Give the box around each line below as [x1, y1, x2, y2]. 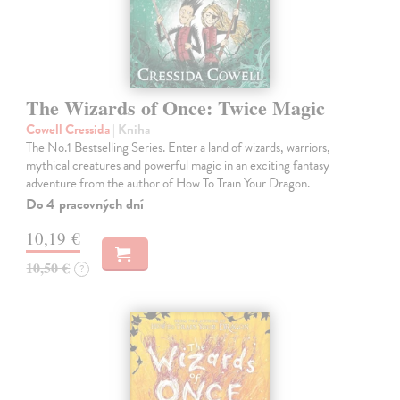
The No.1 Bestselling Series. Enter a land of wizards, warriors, [26, 137, 331, 157]
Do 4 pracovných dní [26, 193, 145, 215]
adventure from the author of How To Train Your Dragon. [26, 172, 311, 193]
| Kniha [112, 119, 151, 139]
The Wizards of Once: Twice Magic [26, 92, 326, 122]
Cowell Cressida [26, 119, 113, 139]
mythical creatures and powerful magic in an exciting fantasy [26, 154, 330, 175]
